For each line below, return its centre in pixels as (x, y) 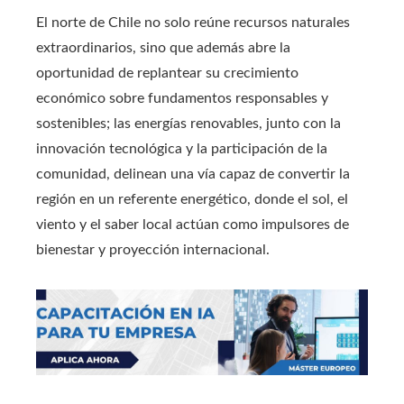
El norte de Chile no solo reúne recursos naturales (193, 23)
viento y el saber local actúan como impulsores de (193, 225)
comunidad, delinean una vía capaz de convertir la (193, 174)
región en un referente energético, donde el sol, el (192, 200)
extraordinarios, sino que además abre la (163, 48)
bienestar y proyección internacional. (153, 250)
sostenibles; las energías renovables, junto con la (188, 124)
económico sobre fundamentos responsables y (182, 99)
